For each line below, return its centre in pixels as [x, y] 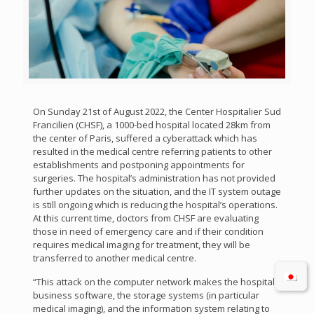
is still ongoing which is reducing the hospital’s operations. [155, 205]
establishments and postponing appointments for [138, 165]
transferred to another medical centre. [114, 258]
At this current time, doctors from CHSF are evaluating [145, 218]
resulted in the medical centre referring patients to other [152, 152]
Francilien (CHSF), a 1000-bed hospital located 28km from [151, 125]
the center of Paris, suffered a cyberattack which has [145, 138]
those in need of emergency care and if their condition [148, 232]
